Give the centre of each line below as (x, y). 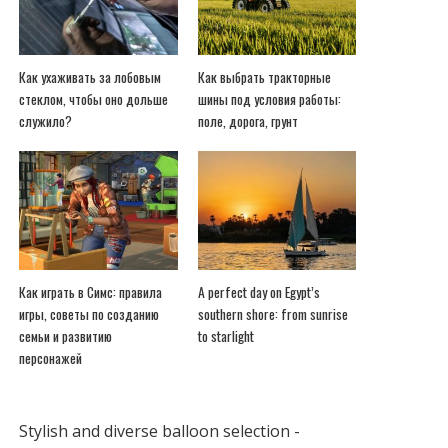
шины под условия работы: (269, 98)
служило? (46, 120)
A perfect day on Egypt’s (258, 291)
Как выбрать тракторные (264, 76)
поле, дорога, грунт (247, 120)
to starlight (225, 335)
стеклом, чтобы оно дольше (94, 98)
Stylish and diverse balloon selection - (160, 430)
